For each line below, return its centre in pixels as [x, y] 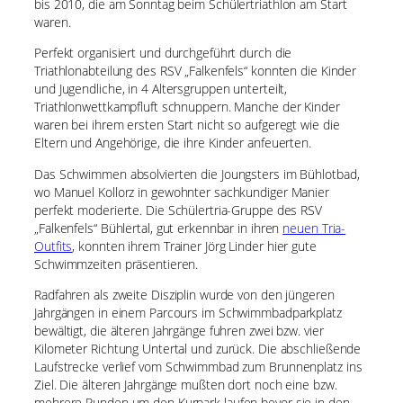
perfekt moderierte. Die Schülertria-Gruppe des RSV [178, 210]
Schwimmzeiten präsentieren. [116, 264]
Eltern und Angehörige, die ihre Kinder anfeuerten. [173, 143]
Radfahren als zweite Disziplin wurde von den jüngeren [184, 294]
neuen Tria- [314, 228]
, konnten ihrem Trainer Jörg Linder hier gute [194, 246]
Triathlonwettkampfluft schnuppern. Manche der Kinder [187, 107]
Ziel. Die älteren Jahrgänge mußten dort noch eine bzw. [186, 384]
